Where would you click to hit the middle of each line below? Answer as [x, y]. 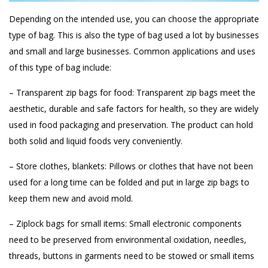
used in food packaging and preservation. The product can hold [131, 124]
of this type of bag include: [60, 67]
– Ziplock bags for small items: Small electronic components [125, 223]
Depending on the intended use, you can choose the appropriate [134, 19]
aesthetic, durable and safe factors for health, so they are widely [134, 108]
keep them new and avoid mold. [71, 198]
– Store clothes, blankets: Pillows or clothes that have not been [131, 166]
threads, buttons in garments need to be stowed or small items [132, 255]
